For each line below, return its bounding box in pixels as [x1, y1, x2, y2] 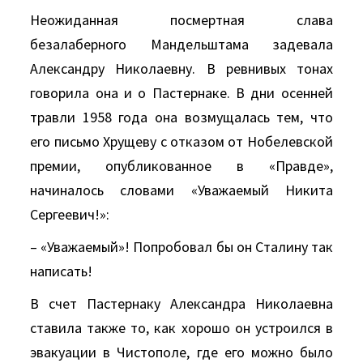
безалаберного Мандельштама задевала [30, 35, 333, 53]
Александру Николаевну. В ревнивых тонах [30, 59, 333, 78]
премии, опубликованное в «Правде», [30, 156, 333, 175]
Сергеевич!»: [30, 205, 110, 224]
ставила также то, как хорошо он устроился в [30, 318, 333, 337]
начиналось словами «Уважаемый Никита [30, 181, 333, 199]
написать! [30, 262, 93, 280]
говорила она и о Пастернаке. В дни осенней [30, 83, 333, 102]
